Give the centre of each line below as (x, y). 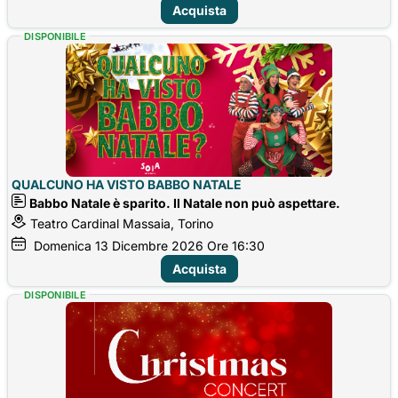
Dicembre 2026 (158, 245)
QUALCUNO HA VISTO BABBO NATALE (127, 184)
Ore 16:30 (236, 245)
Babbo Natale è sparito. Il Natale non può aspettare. (185, 203)
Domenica (63, 245)
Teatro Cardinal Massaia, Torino (122, 223)
